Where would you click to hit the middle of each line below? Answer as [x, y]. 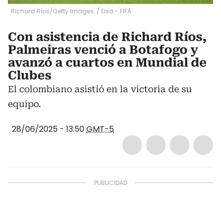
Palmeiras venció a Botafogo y [103, 50]
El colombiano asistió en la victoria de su [100, 89]
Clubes [30, 75]
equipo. [24, 104]
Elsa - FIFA [116, 11]
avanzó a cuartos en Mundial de [107, 63]
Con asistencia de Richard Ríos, [107, 37]
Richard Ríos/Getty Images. [53, 11]
